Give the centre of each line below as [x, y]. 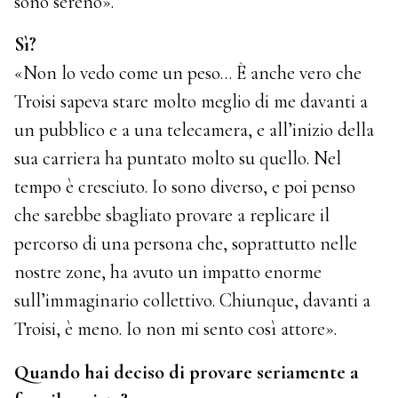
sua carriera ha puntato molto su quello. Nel [178, 159]
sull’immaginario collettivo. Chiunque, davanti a [193, 301]
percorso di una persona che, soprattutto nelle [186, 244]
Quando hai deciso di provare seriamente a [187, 372]
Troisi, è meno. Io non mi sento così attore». [176, 329]
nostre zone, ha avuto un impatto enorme [168, 272]
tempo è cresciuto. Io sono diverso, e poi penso [185, 187]
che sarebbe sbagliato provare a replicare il [172, 215]
